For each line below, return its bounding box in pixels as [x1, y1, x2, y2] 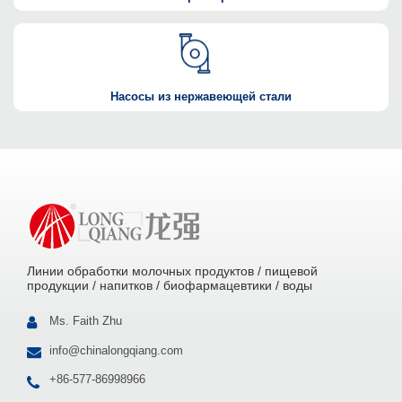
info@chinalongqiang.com [49, 343, 183, 357]
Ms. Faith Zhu [49, 313, 122, 328]
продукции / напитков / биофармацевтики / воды [27, 278, 312, 293]
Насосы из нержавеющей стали [110, 91, 292, 104]
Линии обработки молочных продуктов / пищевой [27, 264, 318, 279]
